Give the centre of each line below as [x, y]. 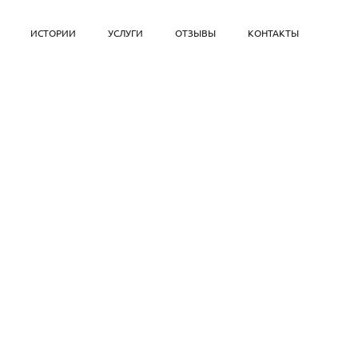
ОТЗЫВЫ [196, 33]
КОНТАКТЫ [274, 33]
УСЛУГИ [126, 33]
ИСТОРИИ [54, 33]
